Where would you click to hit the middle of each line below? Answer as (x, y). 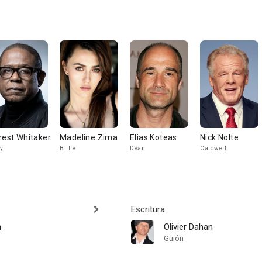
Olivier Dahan (188, 227)
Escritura (148, 209)
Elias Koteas (154, 137)
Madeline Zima (89, 137)
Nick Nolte (219, 137)
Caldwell (213, 148)
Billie (68, 148)
